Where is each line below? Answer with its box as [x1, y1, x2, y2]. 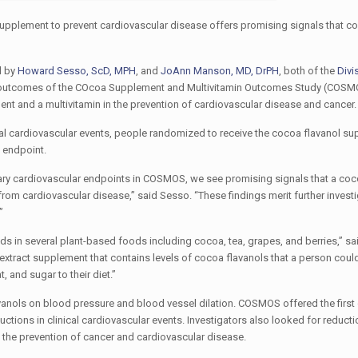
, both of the [278, 65, 337, 77]
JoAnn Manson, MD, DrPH [160, 65, 279, 77]
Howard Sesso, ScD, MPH [17, 65, 136, 77]
